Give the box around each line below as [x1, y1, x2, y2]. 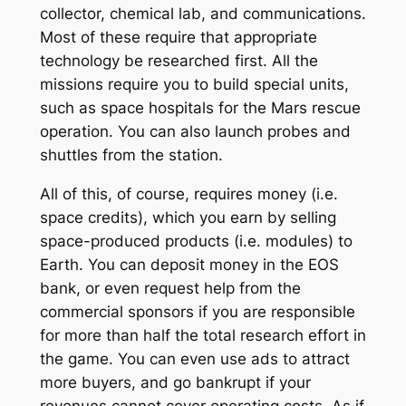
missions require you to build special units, [39, 75, 349, 94]
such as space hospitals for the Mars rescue [39, 99, 361, 118]
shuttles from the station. [39, 146, 223, 165]
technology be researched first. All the [39, 52, 318, 71]
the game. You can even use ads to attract [39, 349, 350, 368]
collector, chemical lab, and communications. [39, 5, 366, 24]
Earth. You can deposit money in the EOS [39, 255, 339, 274]
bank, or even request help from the [39, 278, 301, 297]
